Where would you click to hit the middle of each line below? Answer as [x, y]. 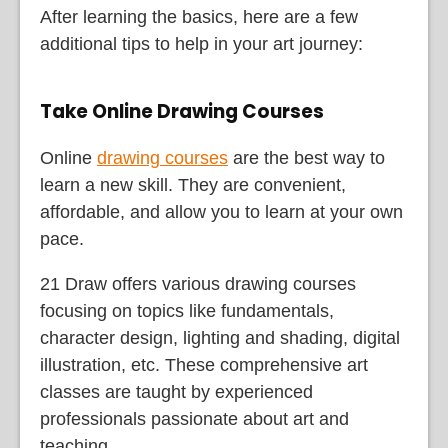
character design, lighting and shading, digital [220, 337]
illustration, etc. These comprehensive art [204, 364]
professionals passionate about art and [194, 418]
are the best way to [306, 157]
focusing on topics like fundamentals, [187, 310]
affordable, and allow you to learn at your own [221, 211]
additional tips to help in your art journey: [201, 44]
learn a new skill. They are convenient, [193, 184]
